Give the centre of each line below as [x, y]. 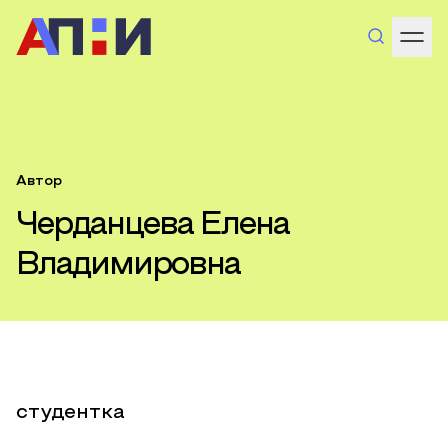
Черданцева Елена [152, 226]
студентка [70, 413]
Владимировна [128, 266]
